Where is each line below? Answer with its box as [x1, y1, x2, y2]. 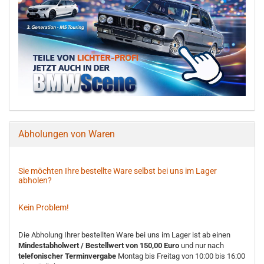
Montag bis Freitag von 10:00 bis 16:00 [118, 252, 245, 261]
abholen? [18, 176, 52, 186]
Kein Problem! [18, 203, 69, 213]
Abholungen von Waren [18, 128, 115, 140]
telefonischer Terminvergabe [18, 252, 118, 261]
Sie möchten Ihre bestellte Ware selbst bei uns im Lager [18, 166, 217, 176]
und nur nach [179, 241, 224, 250]
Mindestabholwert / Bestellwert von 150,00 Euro [18, 241, 179, 250]
